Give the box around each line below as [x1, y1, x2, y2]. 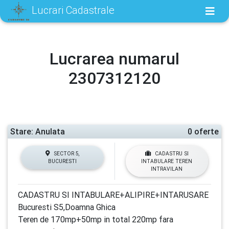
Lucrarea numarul [50, 49, 179, 68]
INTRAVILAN [151, 166, 183, 172]
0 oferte [188, 126, 219, 136]
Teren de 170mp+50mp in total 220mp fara [18, 214, 173, 224]
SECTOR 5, [53, 150, 79, 157]
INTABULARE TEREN [141, 158, 193, 165]
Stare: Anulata [10, 126, 65, 136]
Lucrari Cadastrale [29, 4, 114, 17]
